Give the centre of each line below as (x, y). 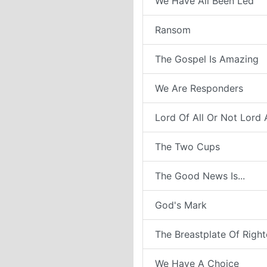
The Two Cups (187, 147)
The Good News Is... (200, 176)
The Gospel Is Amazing (207, 59)
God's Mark (181, 205)
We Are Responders (199, 88)
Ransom (173, 30)
